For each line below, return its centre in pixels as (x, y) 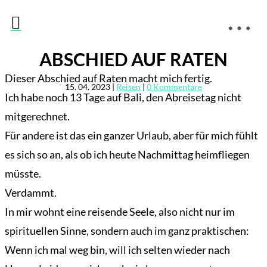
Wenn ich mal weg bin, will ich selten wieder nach (117, 250)
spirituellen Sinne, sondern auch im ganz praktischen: (127, 231)
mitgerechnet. (37, 117)
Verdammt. (31, 193)
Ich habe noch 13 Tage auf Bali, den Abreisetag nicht (123, 97)
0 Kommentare (174, 87)
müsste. (23, 174)
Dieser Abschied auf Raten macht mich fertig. (108, 78)
